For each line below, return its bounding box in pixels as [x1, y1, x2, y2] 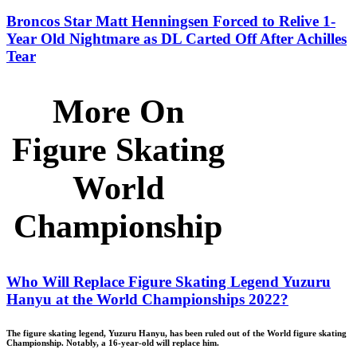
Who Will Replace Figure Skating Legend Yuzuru [6, 273, 331, 291]
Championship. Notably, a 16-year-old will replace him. [6, 338, 219, 348]
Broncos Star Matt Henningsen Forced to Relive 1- [6, 12, 335, 29]
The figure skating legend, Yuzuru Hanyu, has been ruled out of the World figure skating [6, 328, 347, 339]
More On [52, 93, 184, 131]
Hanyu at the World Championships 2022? [6, 291, 288, 308]
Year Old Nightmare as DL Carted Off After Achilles [6, 29, 347, 47]
